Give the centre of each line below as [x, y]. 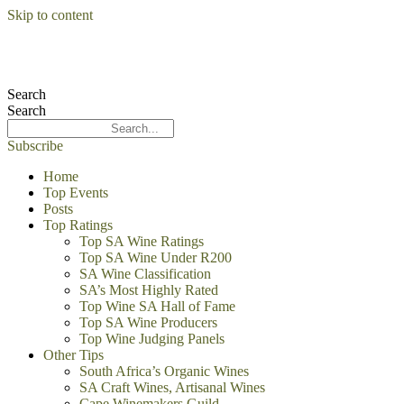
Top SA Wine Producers [148, 322]
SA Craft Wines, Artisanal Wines [172, 387]
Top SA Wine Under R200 [156, 257]
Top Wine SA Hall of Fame [157, 306]
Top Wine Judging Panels [152, 339]
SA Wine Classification [145, 274]
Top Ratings [78, 225]
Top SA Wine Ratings [142, 241]
